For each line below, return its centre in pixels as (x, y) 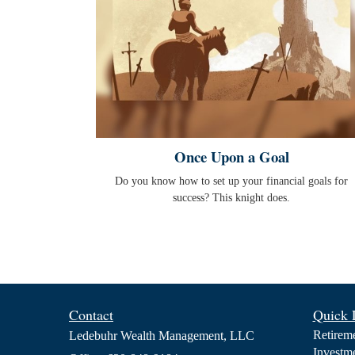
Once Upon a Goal (231, 157)
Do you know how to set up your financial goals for (231, 181)
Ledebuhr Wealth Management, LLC (162, 336)
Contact (91, 315)
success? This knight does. (231, 198)
